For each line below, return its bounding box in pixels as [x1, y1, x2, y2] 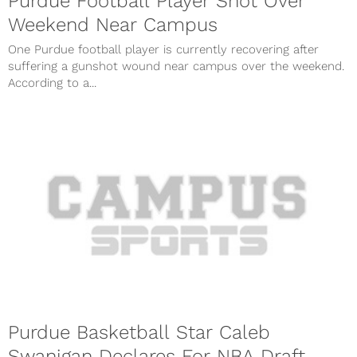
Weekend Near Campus [8, 13, 218, 36]
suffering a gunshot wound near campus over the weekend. [8, 58, 344, 73]
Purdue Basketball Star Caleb [8, 321, 270, 344]
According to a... [8, 75, 96, 90]
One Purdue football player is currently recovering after [8, 41, 319, 57]
